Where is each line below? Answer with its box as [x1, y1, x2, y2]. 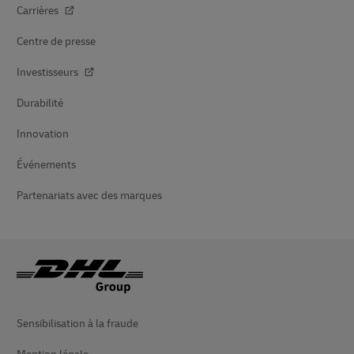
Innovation [17, 126, 69, 141]
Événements [17, 157, 76, 171]
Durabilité [17, 96, 63, 110]
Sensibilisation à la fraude [17, 316, 138, 330]
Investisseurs [17, 65, 81, 79]
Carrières [17, 3, 61, 17]
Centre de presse [17, 34, 96, 48]
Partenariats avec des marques [17, 188, 162, 202]
